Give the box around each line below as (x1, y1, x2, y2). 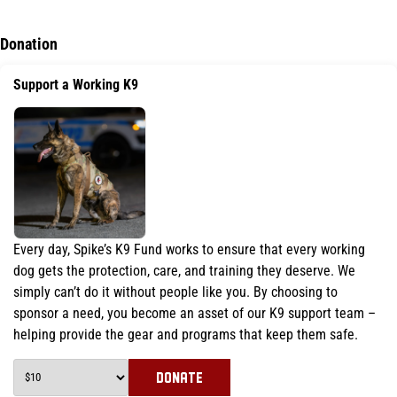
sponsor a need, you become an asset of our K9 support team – (13, 304, 376, 322)
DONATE (156, 368, 203, 385)
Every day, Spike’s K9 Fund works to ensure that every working (13, 240, 365, 258)
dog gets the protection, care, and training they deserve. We (13, 261, 355, 279)
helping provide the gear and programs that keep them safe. (13, 325, 358, 343)
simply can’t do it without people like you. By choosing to (13, 283, 338, 300)
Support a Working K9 (13, 75, 138, 93)
